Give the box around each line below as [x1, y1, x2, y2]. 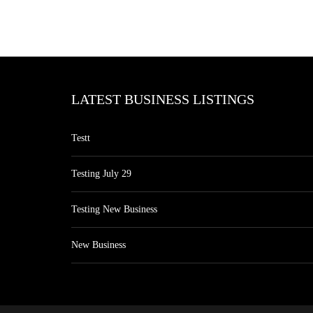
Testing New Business [71, 204, 157, 214]
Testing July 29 [71, 168, 131, 179]
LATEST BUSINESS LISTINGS [71, 92, 254, 107]
